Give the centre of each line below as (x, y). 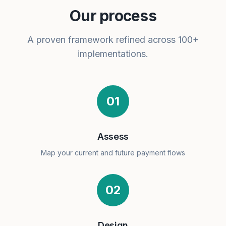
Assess (113, 136)
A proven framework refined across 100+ (113, 40)
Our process (113, 16)
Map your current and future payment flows (113, 153)
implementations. (113, 54)
